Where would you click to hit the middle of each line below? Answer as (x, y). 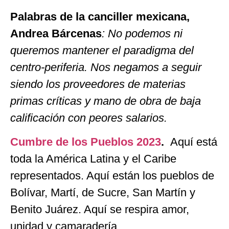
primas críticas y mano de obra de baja (106, 101)
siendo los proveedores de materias (98, 84)
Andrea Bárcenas (56, 34)
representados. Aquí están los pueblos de (112, 176)
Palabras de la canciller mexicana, (100, 17)
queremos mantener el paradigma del (102, 51)
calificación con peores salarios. (89, 118)
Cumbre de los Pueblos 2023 (86, 142)
